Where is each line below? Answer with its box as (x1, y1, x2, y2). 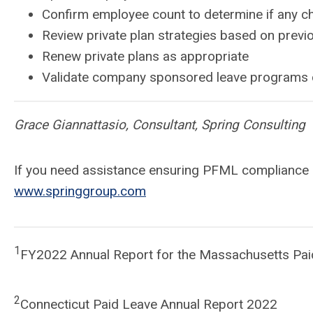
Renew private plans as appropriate (42, 48, 249, 64)
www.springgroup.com (14, 182, 146, 199)
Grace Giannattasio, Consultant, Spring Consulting (14, 116, 305, 133)
